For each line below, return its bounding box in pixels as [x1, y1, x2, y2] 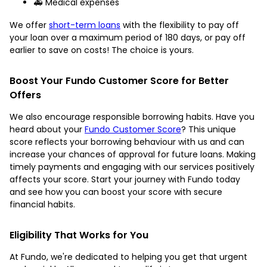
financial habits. [10, 198, 75, 210]
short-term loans [49, 18, 120, 31]
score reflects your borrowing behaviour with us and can [10, 135, 244, 148]
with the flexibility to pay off [120, 18, 239, 31]
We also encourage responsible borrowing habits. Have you [10, 110, 254, 123]
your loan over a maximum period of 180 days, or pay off [10, 31, 246, 44]
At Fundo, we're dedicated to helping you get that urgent [10, 250, 247, 263]
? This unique [181, 123, 236, 135]
